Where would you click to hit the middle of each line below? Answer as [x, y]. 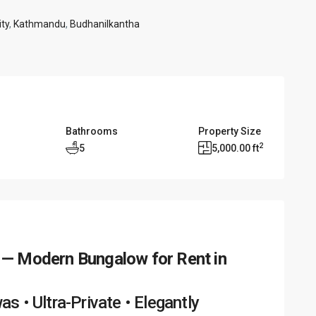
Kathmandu [39, 24]
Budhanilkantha [105, 24]
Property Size [229, 131]
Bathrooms [92, 131]
